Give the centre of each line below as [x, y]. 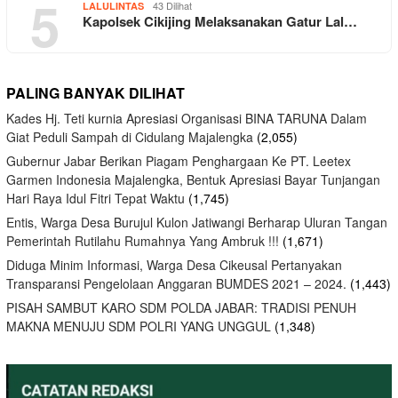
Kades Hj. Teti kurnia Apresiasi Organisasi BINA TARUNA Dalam [187, 119]
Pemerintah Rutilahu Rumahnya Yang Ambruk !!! [143, 241]
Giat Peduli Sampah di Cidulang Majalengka [130, 137]
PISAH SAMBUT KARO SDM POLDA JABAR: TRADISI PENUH [181, 308]
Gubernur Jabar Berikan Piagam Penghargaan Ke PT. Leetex [179, 161]
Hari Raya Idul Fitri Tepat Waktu [96, 199]
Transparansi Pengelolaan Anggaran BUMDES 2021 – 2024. [176, 284]
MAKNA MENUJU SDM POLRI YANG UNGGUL [139, 326]
